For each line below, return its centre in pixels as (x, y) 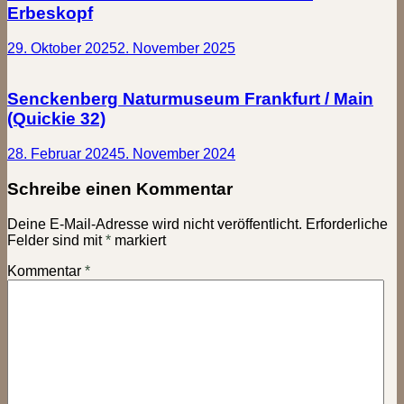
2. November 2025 (176, 48)
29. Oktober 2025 (62, 48)
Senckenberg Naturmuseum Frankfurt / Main (190, 99)
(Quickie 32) (56, 119)
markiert (138, 240)
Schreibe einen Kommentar (120, 188)
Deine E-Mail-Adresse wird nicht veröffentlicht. (155, 224)
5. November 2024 (176, 154)
